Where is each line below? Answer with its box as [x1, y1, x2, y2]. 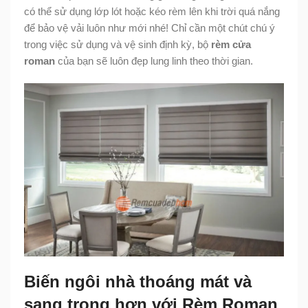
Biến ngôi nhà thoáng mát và [24, 272, 252, 291]
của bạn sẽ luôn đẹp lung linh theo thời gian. [55, 55, 253, 67]
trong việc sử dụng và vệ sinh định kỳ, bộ [24, 38, 211, 51]
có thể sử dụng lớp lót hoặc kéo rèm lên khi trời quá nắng [24, 5, 280, 18]
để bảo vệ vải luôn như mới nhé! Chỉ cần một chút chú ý [24, 22, 275, 34]
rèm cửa [211, 38, 251, 51]
